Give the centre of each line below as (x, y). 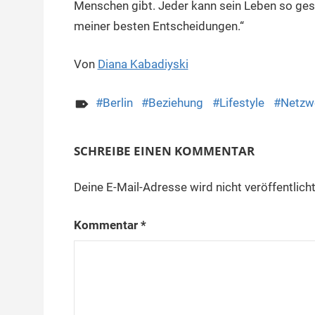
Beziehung (176, 102)
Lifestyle (242, 102)
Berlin (117, 102)
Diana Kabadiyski (143, 64)
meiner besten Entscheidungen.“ (159, 26)
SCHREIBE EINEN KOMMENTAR (164, 151)
